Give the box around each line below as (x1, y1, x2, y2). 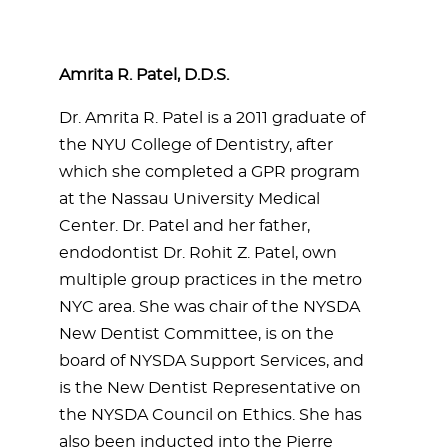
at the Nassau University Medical (59, 191, 320, 207)
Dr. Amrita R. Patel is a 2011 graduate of (59, 110, 365, 126)
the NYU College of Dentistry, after (59, 137, 333, 153)
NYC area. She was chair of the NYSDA (59, 299, 360, 315)
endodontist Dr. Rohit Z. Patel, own (59, 245, 337, 261)
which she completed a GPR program (59, 164, 360, 180)
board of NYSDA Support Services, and (59, 353, 364, 369)
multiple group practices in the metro (59, 272, 362, 288)
